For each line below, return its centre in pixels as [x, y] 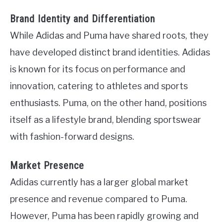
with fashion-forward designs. [72, 136]
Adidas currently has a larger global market [99, 182]
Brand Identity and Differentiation [83, 19]
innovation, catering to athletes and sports [99, 86]
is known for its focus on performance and [98, 69]
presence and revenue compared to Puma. [99, 199]
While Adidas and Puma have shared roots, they [109, 35]
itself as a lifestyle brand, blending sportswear [106, 119]
